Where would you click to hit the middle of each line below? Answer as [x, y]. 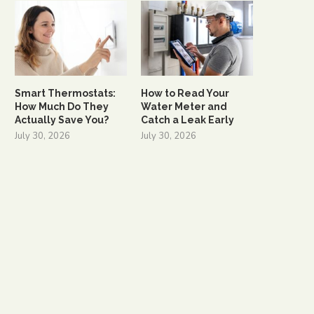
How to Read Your [185, 93]
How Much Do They [62, 106]
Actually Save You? [62, 120]
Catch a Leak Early [188, 120]
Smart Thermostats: [65, 93]
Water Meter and [184, 106]
